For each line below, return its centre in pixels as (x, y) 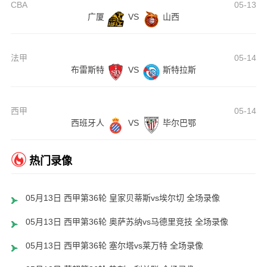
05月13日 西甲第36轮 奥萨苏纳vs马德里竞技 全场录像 (127, 222)
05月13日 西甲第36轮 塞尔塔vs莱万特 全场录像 (114, 246)
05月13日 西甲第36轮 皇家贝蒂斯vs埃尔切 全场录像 (122, 198)
